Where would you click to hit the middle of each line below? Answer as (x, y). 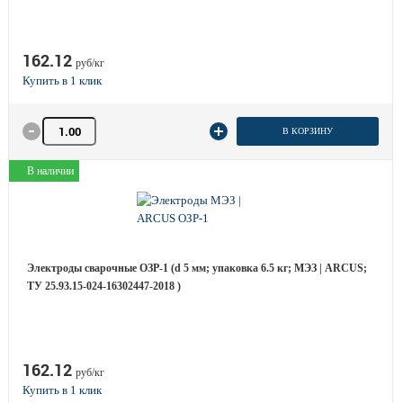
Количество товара (88, 125)
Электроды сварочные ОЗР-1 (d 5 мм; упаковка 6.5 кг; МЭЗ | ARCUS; (197, 268)
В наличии (50, 171)
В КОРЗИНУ (307, 131)
